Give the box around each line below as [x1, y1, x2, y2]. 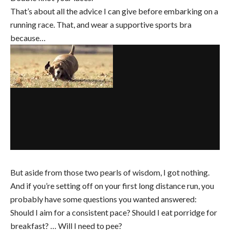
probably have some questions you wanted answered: [10, 194, 197, 204]
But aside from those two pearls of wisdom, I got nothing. [10, 167, 209, 177]
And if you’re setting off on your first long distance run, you [10, 180, 214, 190]
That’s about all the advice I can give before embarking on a [10, 6, 218, 16]
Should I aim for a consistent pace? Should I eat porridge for [10, 207, 217, 217]
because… [10, 32, 46, 43]
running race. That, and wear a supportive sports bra [10, 19, 191, 29]
